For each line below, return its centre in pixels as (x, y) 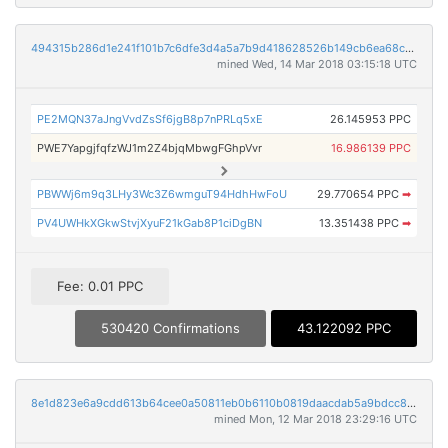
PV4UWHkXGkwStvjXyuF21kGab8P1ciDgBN (150, 223)
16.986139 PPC (370, 148)
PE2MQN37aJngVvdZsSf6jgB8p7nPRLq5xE (150, 119)
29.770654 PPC (359, 194)
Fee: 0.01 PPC (100, 286)
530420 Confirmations (170, 328)
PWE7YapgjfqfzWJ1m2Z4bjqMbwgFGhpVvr (150, 148)
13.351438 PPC (360, 223)
